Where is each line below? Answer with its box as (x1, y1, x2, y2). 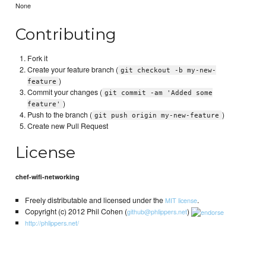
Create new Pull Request (27, 120, 109, 131)
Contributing (15, 24, 117, 45)
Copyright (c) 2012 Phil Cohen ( (24, 205, 127, 217)
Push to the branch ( (27, 109, 93, 120)
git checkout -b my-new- (121, 66, 217, 74)
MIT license (164, 195, 197, 205)
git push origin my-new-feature (94, 111, 220, 119)
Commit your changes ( (27, 86, 103, 97)
